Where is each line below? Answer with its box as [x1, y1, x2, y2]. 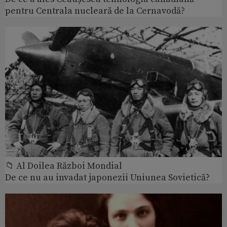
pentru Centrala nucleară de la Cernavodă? [5, 5, 185, 17]
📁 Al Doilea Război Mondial [5, 160, 122, 172]
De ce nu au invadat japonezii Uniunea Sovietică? [5, 172, 210, 184]
